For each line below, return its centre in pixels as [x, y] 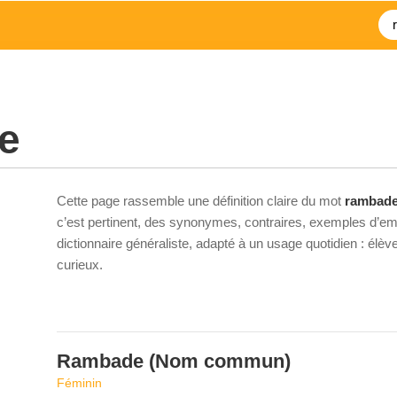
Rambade [100, 361]
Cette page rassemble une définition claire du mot [201, 201]
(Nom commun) [217, 361]
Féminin [79, 383]
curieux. [80, 265]
